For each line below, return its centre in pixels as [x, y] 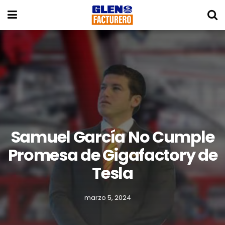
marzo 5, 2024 [108, 198]
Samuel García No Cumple [113, 137]
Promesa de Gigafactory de [113, 155]
